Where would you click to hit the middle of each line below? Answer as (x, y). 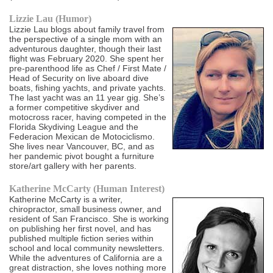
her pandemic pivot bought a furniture (82, 156)
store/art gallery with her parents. (73, 166)
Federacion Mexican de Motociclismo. (82, 137)
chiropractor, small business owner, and (86, 209)
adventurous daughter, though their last (85, 49)
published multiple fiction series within (82, 239)
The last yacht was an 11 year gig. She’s (87, 98)
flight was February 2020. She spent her (87, 59)
